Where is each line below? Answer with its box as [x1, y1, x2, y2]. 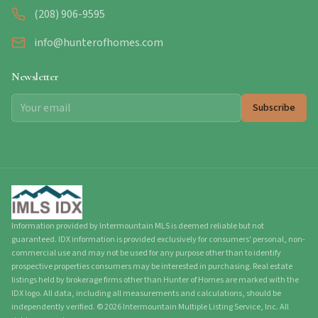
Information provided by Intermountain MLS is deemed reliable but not [11, 220, 264, 232]
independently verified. [11, 301, 95, 313]
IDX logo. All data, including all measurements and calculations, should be [11, 287, 281, 300]
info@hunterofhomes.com [34, 35, 163, 50]
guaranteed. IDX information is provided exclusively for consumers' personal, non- [11, 234, 305, 246]
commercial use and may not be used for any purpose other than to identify [11, 247, 281, 259]
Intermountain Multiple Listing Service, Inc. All [121, 301, 289, 313]
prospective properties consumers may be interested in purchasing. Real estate [11, 261, 292, 273]
